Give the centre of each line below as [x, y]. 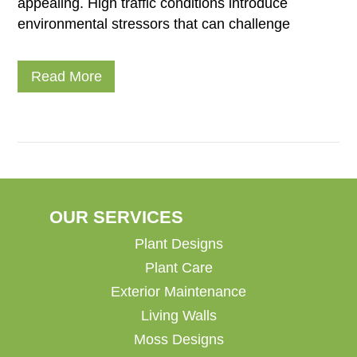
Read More [66, 77]
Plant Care [178, 267]
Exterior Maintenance [178, 291]
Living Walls [178, 315]
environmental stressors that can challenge [154, 24]
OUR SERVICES [116, 217]
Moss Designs [178, 339]
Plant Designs [178, 243]
